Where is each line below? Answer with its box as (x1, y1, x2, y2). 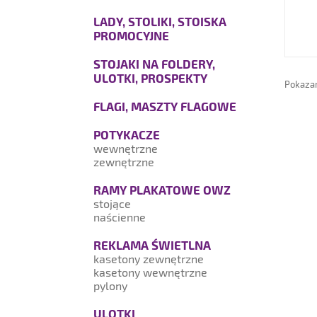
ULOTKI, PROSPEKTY (93, 71, 207, 85)
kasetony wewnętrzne (93, 265, 207, 279)
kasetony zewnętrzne (93, 252, 204, 265)
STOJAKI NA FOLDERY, (93, 57, 215, 71)
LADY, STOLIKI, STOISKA (93, 14, 226, 28)
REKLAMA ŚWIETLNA (93, 238, 211, 252)
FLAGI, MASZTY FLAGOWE (93, 99, 236, 113)
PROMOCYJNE (93, 28, 169, 42)
